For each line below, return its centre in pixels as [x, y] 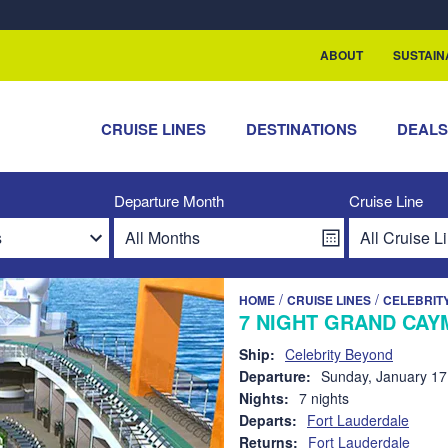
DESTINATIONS [302, 129]
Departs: [268, 420]
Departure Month [169, 200]
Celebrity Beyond [339, 354]
